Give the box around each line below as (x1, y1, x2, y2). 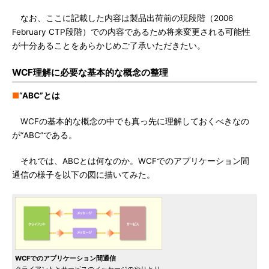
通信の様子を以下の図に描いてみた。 (12, 170, 155, 180)
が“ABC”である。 (12, 130, 77, 140)
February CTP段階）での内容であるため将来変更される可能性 (12, 27, 250, 37)
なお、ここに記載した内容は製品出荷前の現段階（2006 (12, 13, 233, 23)
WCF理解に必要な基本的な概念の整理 (12, 67, 168, 78)
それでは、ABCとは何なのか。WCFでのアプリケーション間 (12, 156, 249, 166)
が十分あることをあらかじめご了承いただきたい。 (12, 41, 205, 50)
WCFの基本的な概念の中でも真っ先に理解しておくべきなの (12, 116, 249, 126)
